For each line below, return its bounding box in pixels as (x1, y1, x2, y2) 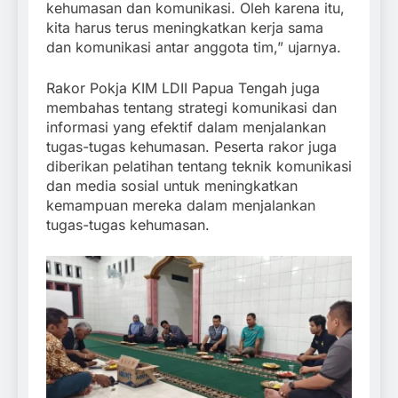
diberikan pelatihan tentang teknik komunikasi (46, 157, 352, 176)
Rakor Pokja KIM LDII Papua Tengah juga (46, 79, 320, 98)
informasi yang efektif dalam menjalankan (46, 118, 326, 137)
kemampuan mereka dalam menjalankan (46, 196, 315, 215)
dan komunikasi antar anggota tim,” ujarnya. (46, 38, 341, 57)
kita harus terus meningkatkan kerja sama (46, 19, 323, 37)
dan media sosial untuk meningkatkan (46, 177, 298, 195)
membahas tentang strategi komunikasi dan (46, 99, 337, 117)
